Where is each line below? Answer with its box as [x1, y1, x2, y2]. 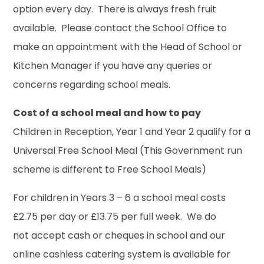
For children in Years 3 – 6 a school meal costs [13, 190, 226, 204]
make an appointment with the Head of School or [13, 39, 243, 54]
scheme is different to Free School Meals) [13, 162, 207, 176]
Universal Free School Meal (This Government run [13, 143, 243, 157]
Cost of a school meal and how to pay [13, 105, 202, 120]
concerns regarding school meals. [13, 77, 171, 91]
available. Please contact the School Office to [13, 21, 227, 35]
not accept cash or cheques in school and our [13, 228, 226, 242]
